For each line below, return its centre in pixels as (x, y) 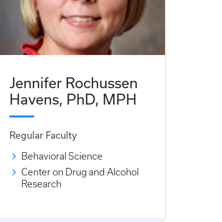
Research (41, 184)
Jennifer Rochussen (74, 83)
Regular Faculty (43, 135)
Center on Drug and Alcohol (80, 172)
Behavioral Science (62, 157)
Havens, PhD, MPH (73, 99)
